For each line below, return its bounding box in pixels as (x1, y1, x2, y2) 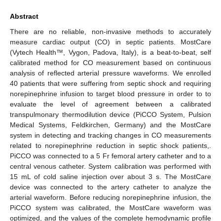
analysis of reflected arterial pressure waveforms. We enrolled (10, 69, 211, 77)
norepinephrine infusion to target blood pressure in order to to (10, 89, 211, 98)
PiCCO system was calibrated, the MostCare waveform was (10, 203, 211, 212)
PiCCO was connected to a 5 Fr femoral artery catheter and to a (10, 151, 211, 160)
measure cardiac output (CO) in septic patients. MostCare (10, 37, 211, 46)
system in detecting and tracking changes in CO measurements (10, 131, 211, 139)
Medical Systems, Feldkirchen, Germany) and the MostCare (10, 120, 211, 129)
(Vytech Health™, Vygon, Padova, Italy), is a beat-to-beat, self (10, 48, 211, 56)
